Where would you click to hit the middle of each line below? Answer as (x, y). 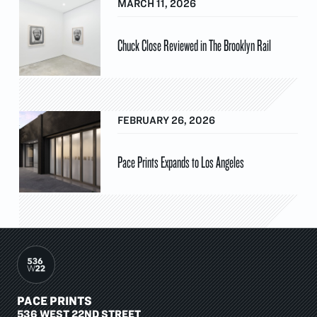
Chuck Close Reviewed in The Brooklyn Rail (195, 45)
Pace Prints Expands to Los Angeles (181, 161)
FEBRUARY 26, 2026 (167, 120)
